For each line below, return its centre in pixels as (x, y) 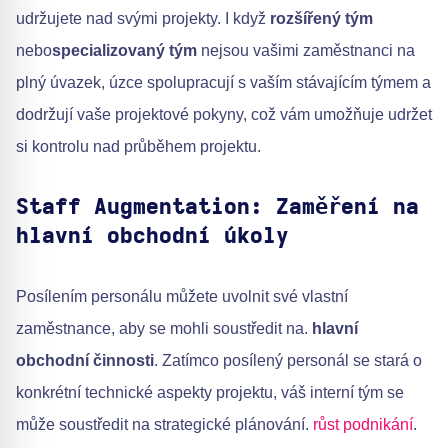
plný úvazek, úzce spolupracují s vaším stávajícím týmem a (223, 82)
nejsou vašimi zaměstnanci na (306, 50)
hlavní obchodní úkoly (152, 236)
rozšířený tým (321, 18)
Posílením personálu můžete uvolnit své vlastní (182, 296)
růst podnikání (363, 424)
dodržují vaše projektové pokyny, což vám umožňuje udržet (224, 114)
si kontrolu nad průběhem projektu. (138, 146)
